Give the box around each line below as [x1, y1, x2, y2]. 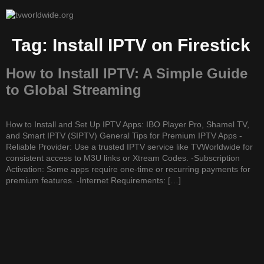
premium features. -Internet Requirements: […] [6, 176, 181, 185]
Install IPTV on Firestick [52, 35, 250, 55]
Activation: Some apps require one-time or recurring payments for [6, 164, 250, 174]
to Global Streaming [6, 82, 141, 98]
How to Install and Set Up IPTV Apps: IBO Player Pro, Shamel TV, [6, 120, 249, 129]
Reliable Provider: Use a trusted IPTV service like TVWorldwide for [6, 142, 253, 151]
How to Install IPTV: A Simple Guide [6, 65, 247, 81]
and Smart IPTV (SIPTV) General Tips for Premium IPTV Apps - [6, 131, 242, 140]
